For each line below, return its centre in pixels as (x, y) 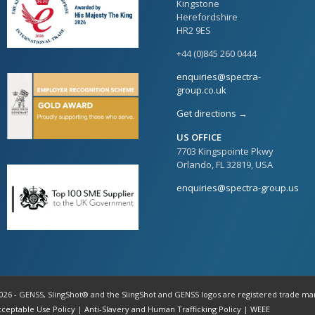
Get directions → (212, 114)
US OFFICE (199, 137)
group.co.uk (202, 90)
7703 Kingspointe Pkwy (225, 152)
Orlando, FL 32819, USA (225, 165)
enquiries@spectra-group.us (238, 188)
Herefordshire (207, 17)
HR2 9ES (194, 31)
